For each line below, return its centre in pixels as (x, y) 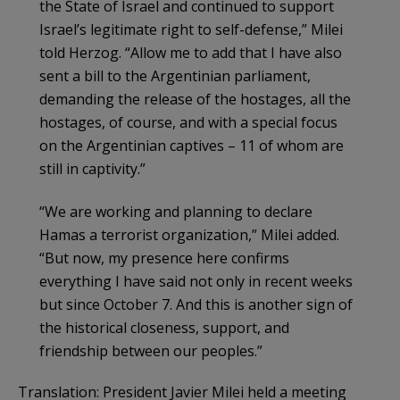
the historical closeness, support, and (164, 327)
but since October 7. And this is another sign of (196, 304)
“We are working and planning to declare (176, 211)
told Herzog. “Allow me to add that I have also (191, 52)
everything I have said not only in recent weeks (196, 281)
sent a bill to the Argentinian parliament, (175, 75)
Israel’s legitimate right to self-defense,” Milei (191, 29)
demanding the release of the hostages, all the (195, 99)
